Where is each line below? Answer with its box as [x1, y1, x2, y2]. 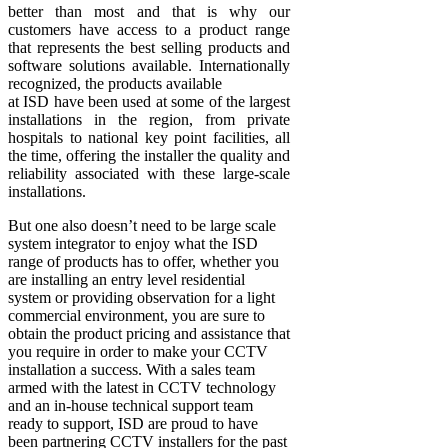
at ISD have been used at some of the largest [8, 93, 291, 111]
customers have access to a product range [8, 21, 291, 39]
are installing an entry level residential [8, 271, 245, 289]
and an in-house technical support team [8, 397, 253, 415]
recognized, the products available [8, 75, 222, 93]
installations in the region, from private [8, 111, 291, 129]
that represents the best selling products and [8, 39, 291, 57]
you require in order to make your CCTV [8, 343, 268, 361]
